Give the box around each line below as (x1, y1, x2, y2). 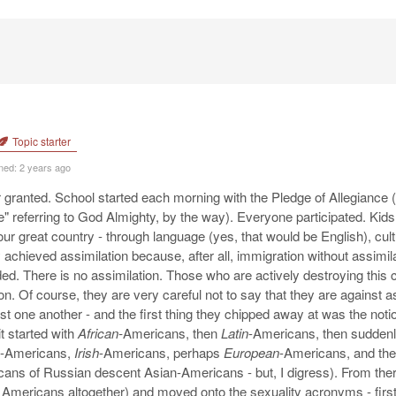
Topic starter (10, 133, 71, 148)
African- (78, 324, 123, 342)
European (224, 343, 279, 362)
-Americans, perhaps (99, 343, 224, 362)
